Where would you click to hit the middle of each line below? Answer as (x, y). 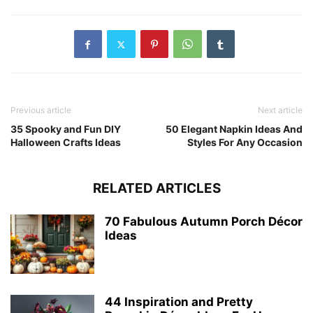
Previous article (41, 110)
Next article (280, 110)
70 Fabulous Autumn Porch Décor (204, 222)
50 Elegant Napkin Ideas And (234, 129)
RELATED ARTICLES (156, 189)
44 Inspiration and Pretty (179, 302)
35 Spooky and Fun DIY (66, 129)
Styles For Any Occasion (245, 143)
